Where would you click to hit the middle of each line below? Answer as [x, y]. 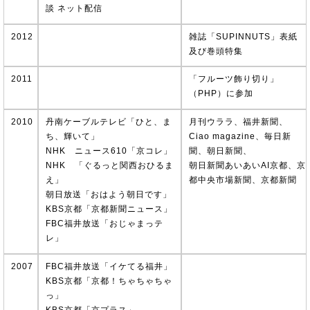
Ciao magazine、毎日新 [240, 136]
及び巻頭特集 [216, 51]
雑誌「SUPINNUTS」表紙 [243, 36]
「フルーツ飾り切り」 [234, 79]
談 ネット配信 [74, 8]
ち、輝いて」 [73, 136]
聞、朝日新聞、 [220, 151]
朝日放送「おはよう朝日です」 [109, 194]
